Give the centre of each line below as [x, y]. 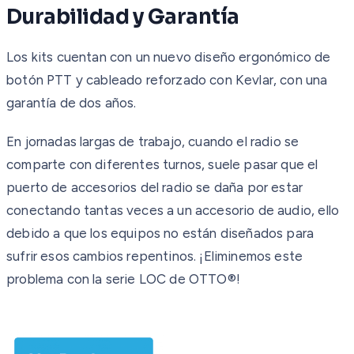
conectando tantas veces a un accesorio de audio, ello [173, 210]
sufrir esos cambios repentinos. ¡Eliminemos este [155, 256]
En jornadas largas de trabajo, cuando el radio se [153, 141]
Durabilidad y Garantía [123, 17]
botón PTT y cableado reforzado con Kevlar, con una [167, 79]
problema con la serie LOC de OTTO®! [123, 279]
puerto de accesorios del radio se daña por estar [155, 187]
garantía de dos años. [72, 102]
